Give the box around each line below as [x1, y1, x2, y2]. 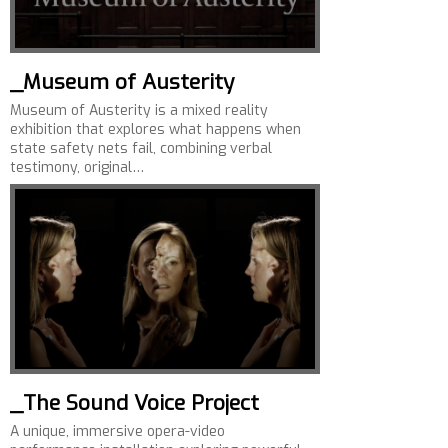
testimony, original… [10, 158, 144, 177]
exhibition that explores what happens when [10, 120, 301, 139]
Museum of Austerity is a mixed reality [10, 101, 268, 120]
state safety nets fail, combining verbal [10, 139, 272, 158]
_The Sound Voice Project [10, 389, 259, 417]
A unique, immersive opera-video [10, 422, 225, 441]
